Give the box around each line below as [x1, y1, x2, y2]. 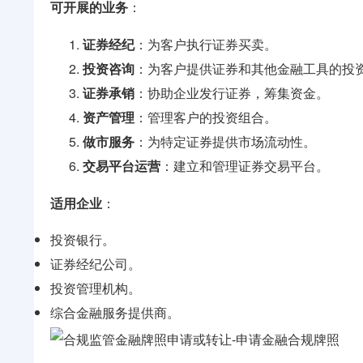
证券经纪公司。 [50, 254, 141, 274]
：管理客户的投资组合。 [135, 108, 277, 127]
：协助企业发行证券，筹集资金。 [135, 83, 329, 103]
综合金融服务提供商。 [50, 303, 180, 322]
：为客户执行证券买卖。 [135, 35, 277, 54]
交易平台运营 [83, 156, 160, 176]
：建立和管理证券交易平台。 [160, 156, 329, 176]
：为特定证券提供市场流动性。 [135, 132, 316, 152]
